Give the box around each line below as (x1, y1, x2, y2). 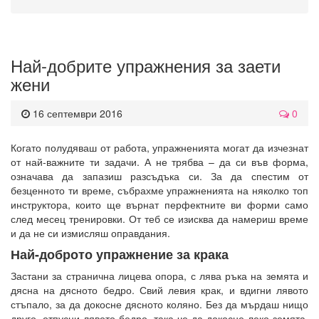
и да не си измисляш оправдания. (11, 225, 170, 240)
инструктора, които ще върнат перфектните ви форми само (11, 197, 308, 211)
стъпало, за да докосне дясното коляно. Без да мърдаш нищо (11, 296, 308, 311)
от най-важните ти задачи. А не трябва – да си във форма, (11, 154, 308, 169)
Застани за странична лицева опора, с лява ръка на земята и (11, 268, 308, 283)
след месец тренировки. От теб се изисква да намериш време (11, 211, 308, 226)
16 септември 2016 (30, 105, 122, 120)
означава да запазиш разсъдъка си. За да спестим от (11, 168, 308, 183)
